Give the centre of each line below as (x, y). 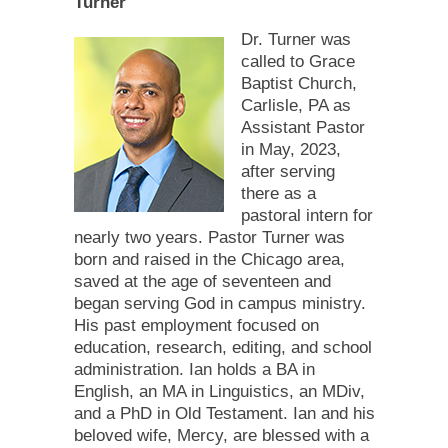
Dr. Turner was (295, 39)
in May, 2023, (290, 149)
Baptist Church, (298, 83)
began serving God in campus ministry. (219, 303)
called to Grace (297, 61)
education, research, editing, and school (222, 347)
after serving (287, 171)
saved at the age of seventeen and (202, 281)
